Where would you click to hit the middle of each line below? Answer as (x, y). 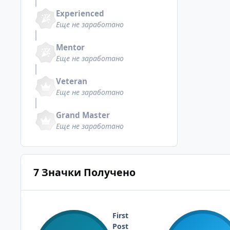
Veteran (72, 81)
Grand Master (83, 115)
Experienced (80, 13)
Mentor (70, 47)
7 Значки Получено (84, 172)
